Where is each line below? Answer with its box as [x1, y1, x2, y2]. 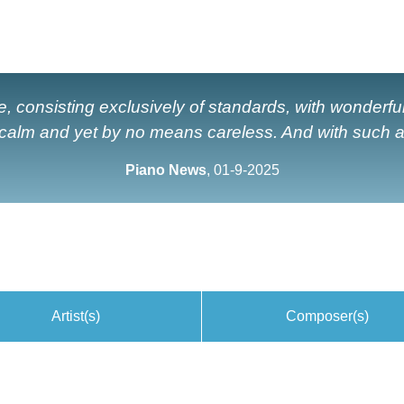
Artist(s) [51, 308, 100, 324]
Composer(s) [286, 308, 369, 324]
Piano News [124, 162, 207, 178]
